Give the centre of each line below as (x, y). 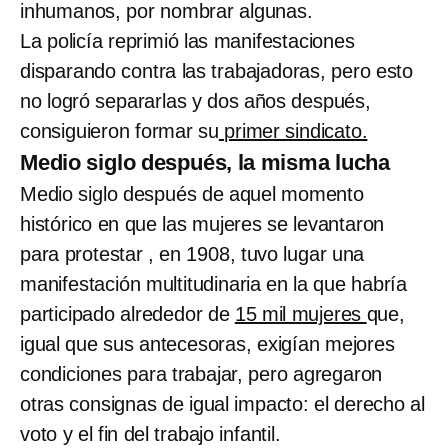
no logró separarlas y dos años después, (195, 100)
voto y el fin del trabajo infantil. (153, 433)
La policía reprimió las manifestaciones (187, 40)
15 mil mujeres (300, 313)
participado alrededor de (127, 313)
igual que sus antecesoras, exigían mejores (207, 343)
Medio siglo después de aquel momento (192, 193)
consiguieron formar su (119, 130)
